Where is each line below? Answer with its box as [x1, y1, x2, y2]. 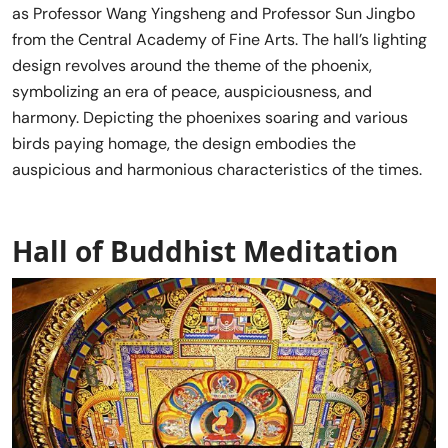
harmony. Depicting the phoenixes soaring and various [12, 106, 408, 128]
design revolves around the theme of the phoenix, [12, 54, 372, 76]
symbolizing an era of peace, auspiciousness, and [12, 80, 372, 102]
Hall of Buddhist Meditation [12, 231, 398, 270]
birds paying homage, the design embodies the [12, 132, 356, 154]
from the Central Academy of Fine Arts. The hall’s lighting [12, 28, 427, 50]
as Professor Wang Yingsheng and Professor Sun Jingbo [12, 2, 415, 24]
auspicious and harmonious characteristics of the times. [12, 158, 422, 180]
